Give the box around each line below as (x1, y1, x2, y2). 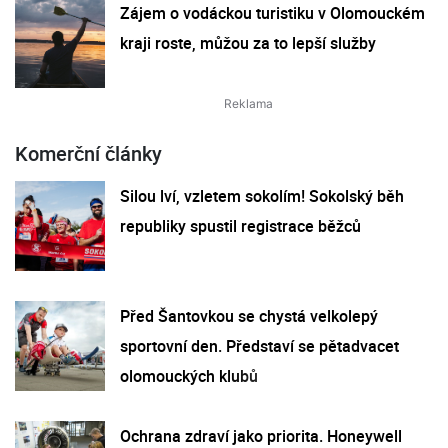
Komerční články (15, 139, 162, 167)
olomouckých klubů (120, 364, 258, 387)
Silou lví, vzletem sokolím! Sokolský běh (120, 184, 404, 207)
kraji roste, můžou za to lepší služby (120, 31, 376, 54)
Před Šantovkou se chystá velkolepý (120, 304, 378, 327)
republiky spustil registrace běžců (120, 214, 361, 237)
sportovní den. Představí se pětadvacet (120, 334, 399, 357)
